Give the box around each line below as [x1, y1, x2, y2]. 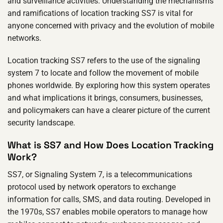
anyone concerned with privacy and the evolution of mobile [7, 20, 214, 30]
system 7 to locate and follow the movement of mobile [7, 68, 199, 78]
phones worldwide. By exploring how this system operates [7, 81, 210, 91]
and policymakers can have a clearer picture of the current [7, 106, 210, 115]
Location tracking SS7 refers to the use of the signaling [7, 56, 200, 66]
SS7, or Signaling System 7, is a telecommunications [7, 169, 192, 179]
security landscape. [7, 118, 75, 128]
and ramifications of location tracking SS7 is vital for [7, 8, 193, 18]
